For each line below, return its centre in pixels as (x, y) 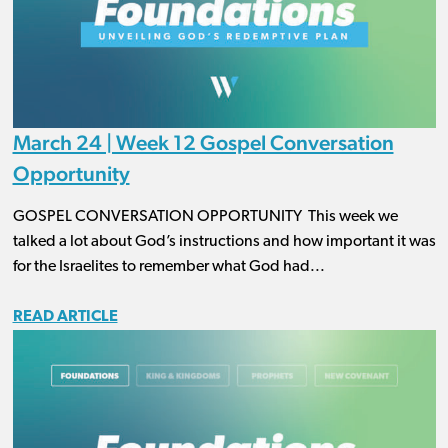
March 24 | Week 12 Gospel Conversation (203, 143)
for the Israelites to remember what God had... (168, 267)
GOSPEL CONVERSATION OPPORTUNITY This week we (205, 217)
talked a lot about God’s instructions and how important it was (224, 242)
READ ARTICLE (65, 317)
